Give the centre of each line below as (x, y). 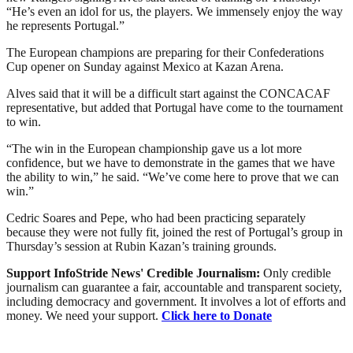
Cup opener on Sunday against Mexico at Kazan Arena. (145, 66)
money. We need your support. (84, 315)
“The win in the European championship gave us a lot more (154, 148)
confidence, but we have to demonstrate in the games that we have (171, 162)
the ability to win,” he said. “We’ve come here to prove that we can (173, 176)
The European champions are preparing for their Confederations (165, 52)
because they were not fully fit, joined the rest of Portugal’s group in (175, 232)
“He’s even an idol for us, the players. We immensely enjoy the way (175, 11)
